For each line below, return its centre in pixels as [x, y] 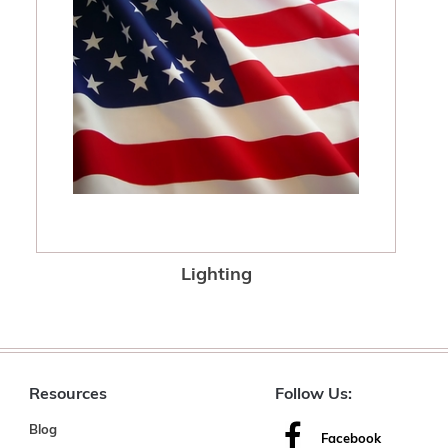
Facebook [350, 439]
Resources [67, 395]
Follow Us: [313, 395]
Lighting [216, 275]
